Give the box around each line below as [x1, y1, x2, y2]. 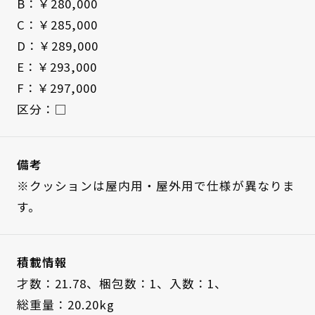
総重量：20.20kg [16, 295, 115, 313]
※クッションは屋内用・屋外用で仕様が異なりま [16, 177, 295, 195]
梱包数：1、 [98, 274, 169, 292]
